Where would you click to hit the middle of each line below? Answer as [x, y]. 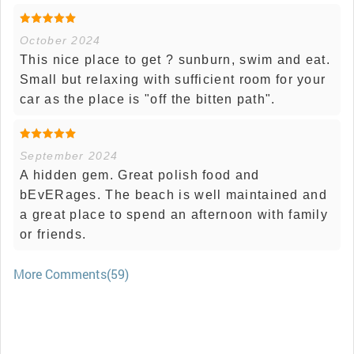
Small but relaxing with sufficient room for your [173, 80]
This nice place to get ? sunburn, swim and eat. [175, 60]
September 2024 [69, 156]
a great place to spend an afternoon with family [174, 215]
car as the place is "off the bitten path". [148, 100]
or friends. [53, 235]
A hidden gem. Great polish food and [140, 175]
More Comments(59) [71, 274]
